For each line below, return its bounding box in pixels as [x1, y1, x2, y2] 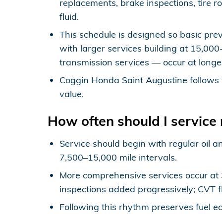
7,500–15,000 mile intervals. [59, 151, 177, 163]
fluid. [59, 10, 79, 22]
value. [59, 88, 84, 100]
